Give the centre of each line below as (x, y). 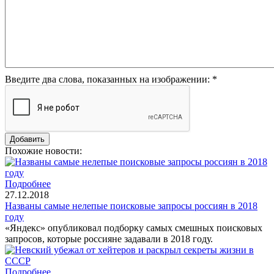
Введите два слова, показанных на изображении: (109, 79)
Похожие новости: (43, 150)
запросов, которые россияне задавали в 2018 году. (109, 239)
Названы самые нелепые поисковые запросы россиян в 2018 (131, 206)
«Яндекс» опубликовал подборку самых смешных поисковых (134, 228)
